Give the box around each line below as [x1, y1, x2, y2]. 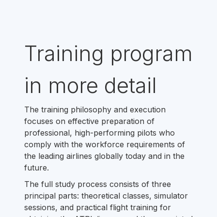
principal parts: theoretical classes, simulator [24, 191, 188, 201]
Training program [24, 40, 193, 66]
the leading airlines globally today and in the [24, 151, 185, 161]
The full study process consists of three [24, 179, 171, 189]
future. [24, 163, 49, 172]
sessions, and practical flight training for [24, 202, 171, 212]
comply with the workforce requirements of [24, 139, 185, 149]
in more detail [24, 72, 157, 98]
